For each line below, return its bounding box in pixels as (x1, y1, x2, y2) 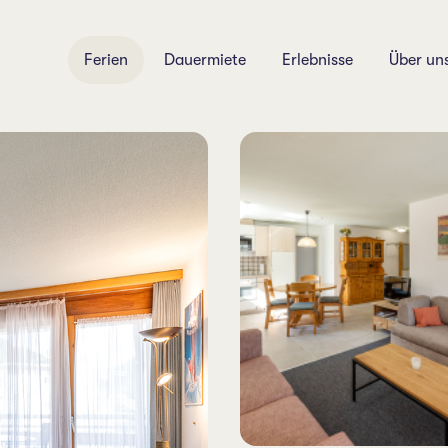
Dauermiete (164, 51, 246, 69)
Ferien (84, 51, 128, 69)
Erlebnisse (282, 51, 353, 69)
